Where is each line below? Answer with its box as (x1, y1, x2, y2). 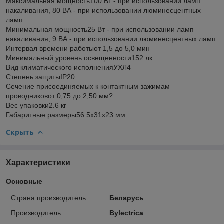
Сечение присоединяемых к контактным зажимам (6, 82, 170, 90)
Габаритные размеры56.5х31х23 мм (6, 110, 125, 119)
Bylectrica (109, 208, 143, 217)
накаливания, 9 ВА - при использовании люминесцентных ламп (6, 34, 216, 43)
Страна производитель (11, 193, 86, 202)
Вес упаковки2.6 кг (6, 101, 66, 109)
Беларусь (109, 193, 144, 202)
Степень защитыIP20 (6, 72, 75, 81)
